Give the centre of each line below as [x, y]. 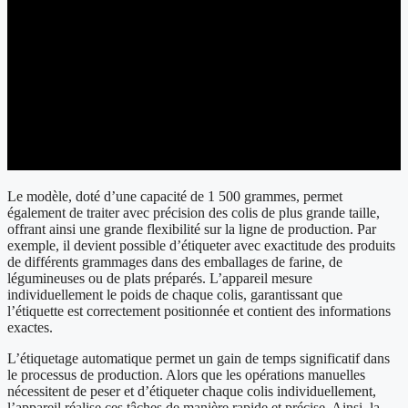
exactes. [30, 328]
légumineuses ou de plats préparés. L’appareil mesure [160, 279]
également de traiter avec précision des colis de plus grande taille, [194, 213]
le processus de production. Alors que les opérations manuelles [186, 375]
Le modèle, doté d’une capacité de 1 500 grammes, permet [175, 197]
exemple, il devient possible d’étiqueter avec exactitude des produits [201, 246]
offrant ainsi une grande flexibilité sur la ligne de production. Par [192, 229]
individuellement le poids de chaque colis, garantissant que [175, 295]
